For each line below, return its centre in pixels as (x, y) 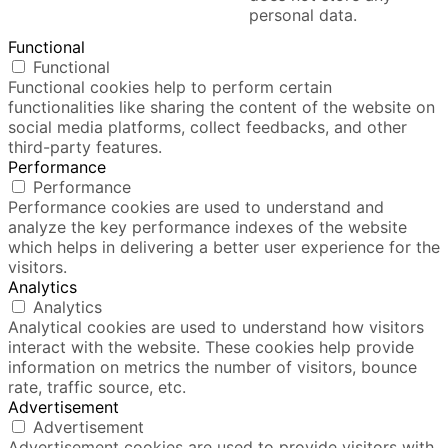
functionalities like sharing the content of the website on (221, 106)
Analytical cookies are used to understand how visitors (216, 326)
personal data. (303, 14)
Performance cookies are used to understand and (196, 206)
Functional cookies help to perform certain (170, 86)
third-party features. (85, 146)
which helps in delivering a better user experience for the (224, 246)
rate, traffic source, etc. (97, 386)
